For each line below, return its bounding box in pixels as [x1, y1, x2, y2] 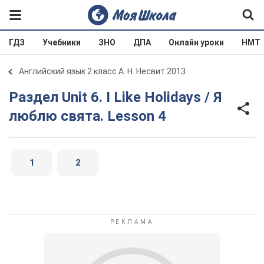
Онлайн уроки [169, 38, 224, 47]
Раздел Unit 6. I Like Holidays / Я [9, 89, 18, 105]
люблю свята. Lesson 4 [9, 108, 166, 124]
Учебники [42, 38, 81, 47]
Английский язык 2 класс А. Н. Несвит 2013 [19, 67, 186, 76]
